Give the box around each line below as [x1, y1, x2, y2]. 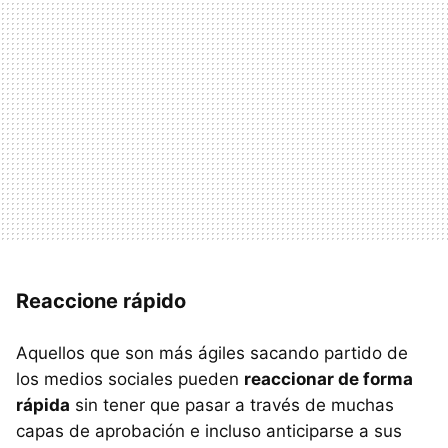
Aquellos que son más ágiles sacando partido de [16, 343, 408, 363]
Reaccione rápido [16, 289, 186, 313]
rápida [16, 395, 70, 415]
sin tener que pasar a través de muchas [70, 395, 394, 415]
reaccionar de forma [244, 369, 413, 389]
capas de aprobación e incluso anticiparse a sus [16, 421, 402, 441]
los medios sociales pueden [16, 369, 244, 389]
